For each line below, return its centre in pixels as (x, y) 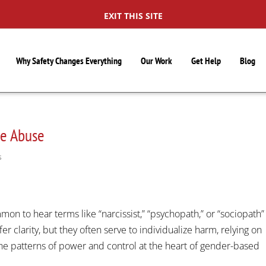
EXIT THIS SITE (133, 16)
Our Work (157, 61)
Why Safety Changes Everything (69, 61)
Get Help (206, 61)
